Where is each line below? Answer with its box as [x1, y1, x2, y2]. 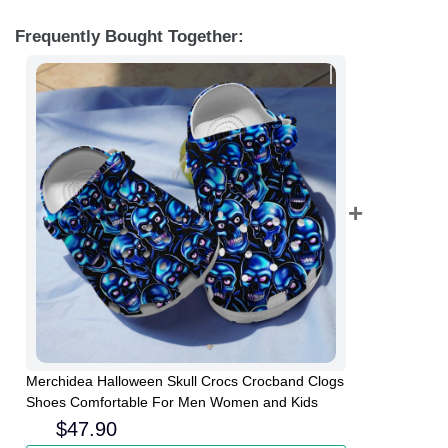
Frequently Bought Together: [15, 26, 244, 46]
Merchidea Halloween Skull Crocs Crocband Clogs [26, 373, 344, 390]
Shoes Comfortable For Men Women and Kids [26, 394, 318, 411]
